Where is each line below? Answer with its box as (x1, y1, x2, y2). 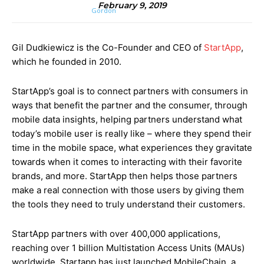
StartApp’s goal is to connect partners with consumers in (12, 85, 248, 97)
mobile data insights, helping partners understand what (12, 114, 242, 125)
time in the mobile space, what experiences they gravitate (12, 142, 252, 153)
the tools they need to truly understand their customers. (12, 199, 245, 210)
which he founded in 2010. (12, 56, 121, 67)
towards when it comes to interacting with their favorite (12, 156, 242, 167)
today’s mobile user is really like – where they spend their (12, 128, 252, 139)
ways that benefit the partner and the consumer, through (12, 100, 247, 111)
